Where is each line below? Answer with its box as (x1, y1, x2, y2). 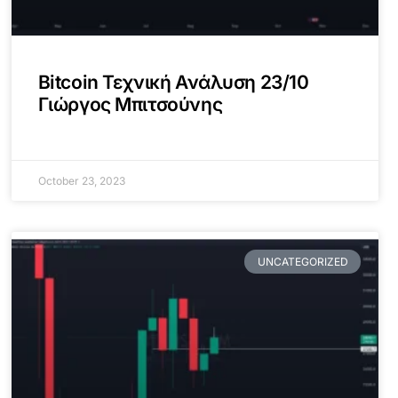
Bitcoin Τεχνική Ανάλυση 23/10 (37, 71, 309, 94)
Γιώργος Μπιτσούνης (37, 93, 223, 116)
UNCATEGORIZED (257, 254, 348, 268)
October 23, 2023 (37, 174, 125, 188)
